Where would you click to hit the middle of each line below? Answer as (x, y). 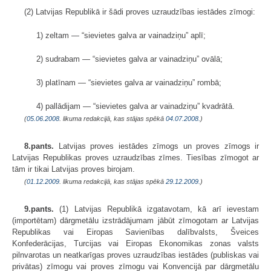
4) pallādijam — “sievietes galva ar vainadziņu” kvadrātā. (135, 106)
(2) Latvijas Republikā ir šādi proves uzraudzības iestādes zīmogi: (140, 11)
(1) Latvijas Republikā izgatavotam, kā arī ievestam (156, 209)
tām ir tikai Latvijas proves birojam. (73, 169)
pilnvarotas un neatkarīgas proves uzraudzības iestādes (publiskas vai (135, 255)
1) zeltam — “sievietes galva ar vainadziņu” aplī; (121, 35)
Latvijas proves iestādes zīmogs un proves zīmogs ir (156, 146)
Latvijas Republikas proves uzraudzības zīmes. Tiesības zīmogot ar (135, 157)
